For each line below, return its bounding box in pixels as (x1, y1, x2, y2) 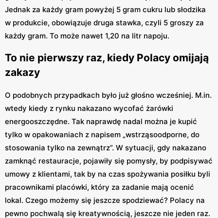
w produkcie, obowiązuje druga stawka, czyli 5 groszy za (5, 18, 204, 27)
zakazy (5, 66, 40, 79)
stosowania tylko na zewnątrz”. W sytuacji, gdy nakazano (5, 143, 206, 152)
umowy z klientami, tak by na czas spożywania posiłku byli (5, 169, 210, 179)
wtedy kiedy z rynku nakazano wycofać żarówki (5, 103, 173, 113)
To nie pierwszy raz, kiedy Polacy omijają (5, 52, 209, 64)
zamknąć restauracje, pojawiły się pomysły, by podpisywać (5, 156, 213, 165)
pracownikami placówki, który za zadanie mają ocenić (5, 182, 194, 192)
